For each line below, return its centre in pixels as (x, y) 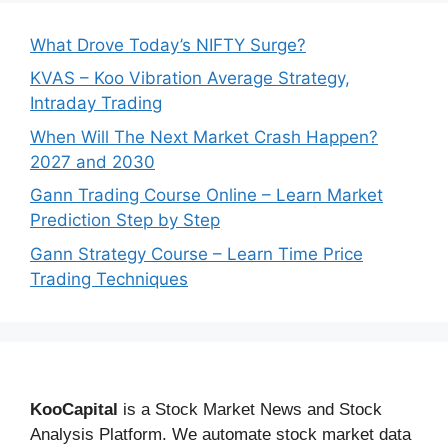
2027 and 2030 (92, 161)
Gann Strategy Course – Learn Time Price (196, 253)
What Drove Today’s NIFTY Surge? (168, 44)
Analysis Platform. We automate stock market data (220, 434)
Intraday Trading (96, 103)
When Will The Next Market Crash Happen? (204, 136)
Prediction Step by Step (125, 220)
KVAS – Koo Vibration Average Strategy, (190, 78)
